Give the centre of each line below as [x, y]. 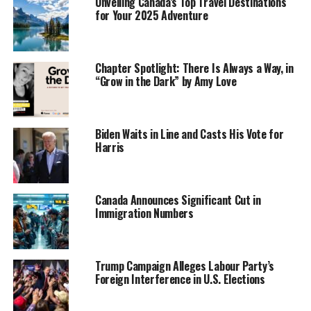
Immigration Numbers [144, 213]
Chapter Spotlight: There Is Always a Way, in [194, 68]
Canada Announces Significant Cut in [178, 200]
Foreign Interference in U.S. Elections [180, 279]
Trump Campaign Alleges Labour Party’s [185, 266]
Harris [109, 147]
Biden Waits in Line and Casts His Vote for [189, 134]
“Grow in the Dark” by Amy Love [166, 81]
